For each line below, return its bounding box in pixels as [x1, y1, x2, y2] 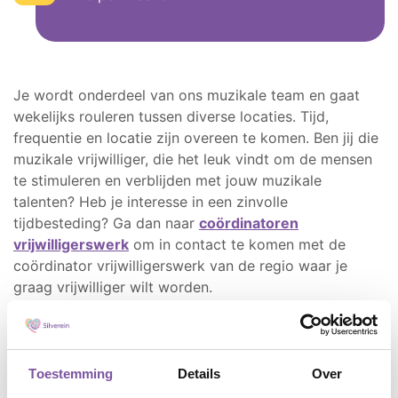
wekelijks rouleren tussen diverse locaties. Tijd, [13, 107, 329, 126]
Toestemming [28, 366, 114, 381]
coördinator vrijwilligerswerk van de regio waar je [13, 257, 347, 275]
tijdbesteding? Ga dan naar [13, 214, 199, 233]
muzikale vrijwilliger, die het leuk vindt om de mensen [13, 150, 372, 169]
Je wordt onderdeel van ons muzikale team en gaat [13, 86, 360, 105]
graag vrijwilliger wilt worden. [13, 278, 217, 297]
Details [177, 366, 221, 381]
